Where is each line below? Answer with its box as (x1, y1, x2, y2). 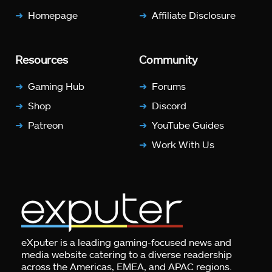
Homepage (28, 9, 78, 21)
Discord (152, 100, 186, 112)
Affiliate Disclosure (152, 9, 236, 21)
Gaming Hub (28, 80, 84, 92)
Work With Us (152, 138, 214, 151)
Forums (152, 80, 186, 92)
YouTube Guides (152, 119, 224, 131)
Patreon (28, 119, 63, 131)
